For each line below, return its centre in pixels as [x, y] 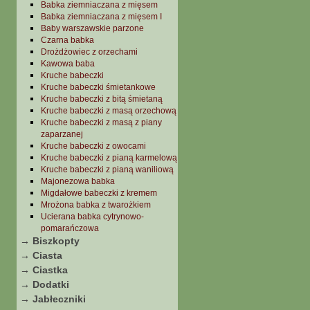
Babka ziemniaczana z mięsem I [101, 17]
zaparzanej [62, 134]
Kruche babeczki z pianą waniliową [107, 170]
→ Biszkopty [50, 241]
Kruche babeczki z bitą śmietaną [102, 99]
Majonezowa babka [78, 181]
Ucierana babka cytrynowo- [92, 217]
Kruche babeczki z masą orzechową [109, 111]
